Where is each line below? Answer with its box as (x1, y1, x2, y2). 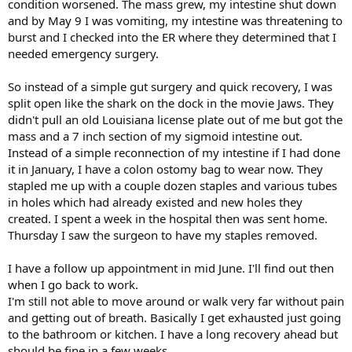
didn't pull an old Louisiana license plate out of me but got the (8, 112, 343, 127)
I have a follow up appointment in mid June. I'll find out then (8, 260, 334, 276)
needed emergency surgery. (8, 46, 159, 61)
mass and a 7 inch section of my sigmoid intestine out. (8, 128, 302, 144)
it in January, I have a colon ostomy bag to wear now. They (8, 161, 323, 177)
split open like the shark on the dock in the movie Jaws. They (8, 95, 334, 111)
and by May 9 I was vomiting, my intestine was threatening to (8, 13, 343, 28)
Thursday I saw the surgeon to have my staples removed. (8, 227, 317, 243)
